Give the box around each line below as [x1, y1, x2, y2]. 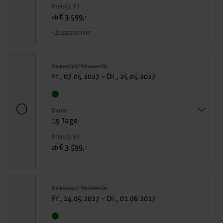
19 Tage [52, 116, 78, 125]
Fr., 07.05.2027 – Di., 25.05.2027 [52, 72, 156, 81]
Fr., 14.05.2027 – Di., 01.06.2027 [52, 194, 156, 203]
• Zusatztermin [52, 29, 91, 36]
